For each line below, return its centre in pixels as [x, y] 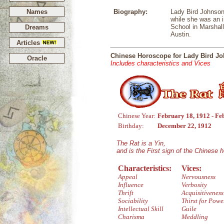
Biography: [130, 12]
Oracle [37, 58]
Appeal [128, 177]
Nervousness [198, 177]
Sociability [133, 201]
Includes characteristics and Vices [160, 63]
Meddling [195, 217]
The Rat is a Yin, [141, 143]
